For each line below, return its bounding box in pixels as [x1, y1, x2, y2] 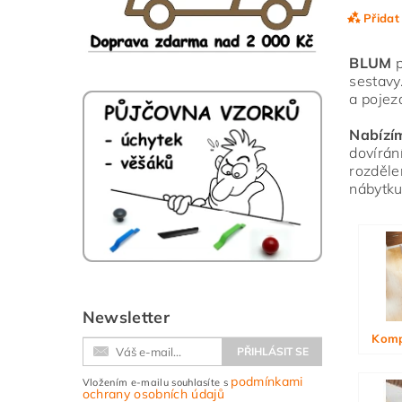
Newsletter [82, 306, 170, 328]
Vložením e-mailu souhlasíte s [82, 375, 232, 389]
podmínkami [231, 372, 303, 389]
